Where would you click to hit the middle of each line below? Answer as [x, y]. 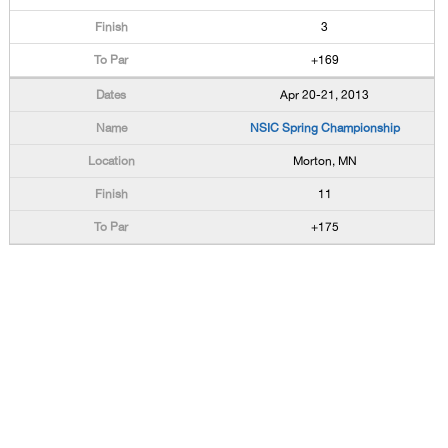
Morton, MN [324, 161]
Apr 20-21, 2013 [325, 95]
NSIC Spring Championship [324, 128]
